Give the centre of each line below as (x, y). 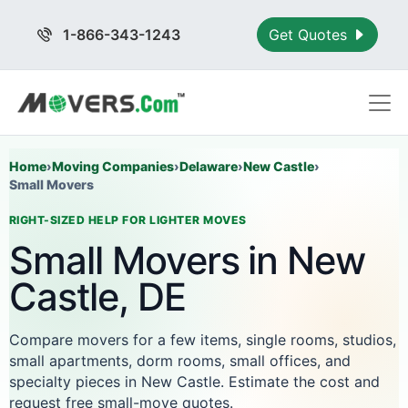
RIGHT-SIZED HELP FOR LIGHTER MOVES (128, 220)
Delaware (209, 166)
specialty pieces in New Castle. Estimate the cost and (194, 382)
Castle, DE (97, 297)
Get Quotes (311, 35)
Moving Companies (113, 166)
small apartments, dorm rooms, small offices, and (180, 361)
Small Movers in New (188, 260)
